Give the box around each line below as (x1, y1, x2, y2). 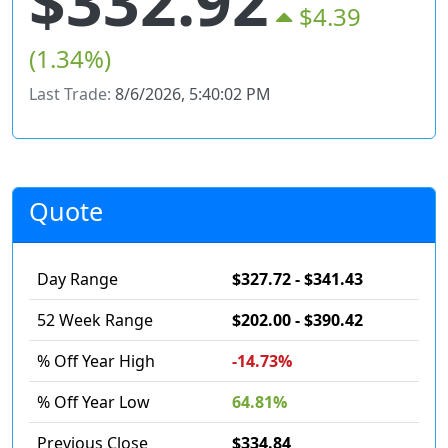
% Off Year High (37, 350, 155, 373)
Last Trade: (29, 83, 115, 106)
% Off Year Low (37, 391, 150, 414)
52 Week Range (37, 309, 153, 332)
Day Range (37, 268, 118, 291)
